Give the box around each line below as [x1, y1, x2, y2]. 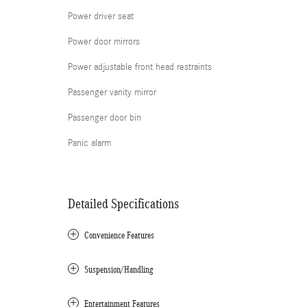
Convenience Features [84, 230, 154, 241]
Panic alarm [68, 138, 111, 149]
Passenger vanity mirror [68, 87, 156, 98]
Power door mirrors [68, 36, 140, 47]
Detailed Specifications [68, 196, 179, 211]
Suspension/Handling [84, 265, 153, 275]
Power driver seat [68, 11, 134, 22]
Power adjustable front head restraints [68, 62, 212, 73]
